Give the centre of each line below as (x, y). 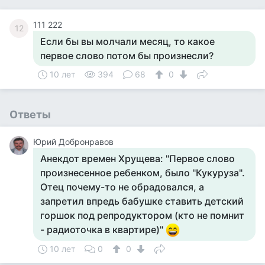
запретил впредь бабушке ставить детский (142, 201)
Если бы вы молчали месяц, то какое (127, 41)
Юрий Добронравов (73, 142)
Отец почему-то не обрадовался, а (122, 187)
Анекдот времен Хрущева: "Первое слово (138, 159)
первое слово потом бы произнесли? (127, 56)
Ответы (30, 114)
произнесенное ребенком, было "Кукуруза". (143, 173)
